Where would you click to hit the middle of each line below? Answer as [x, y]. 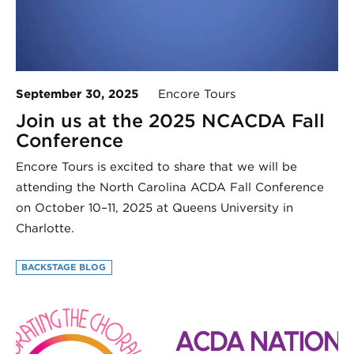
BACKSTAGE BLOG [64, 267]
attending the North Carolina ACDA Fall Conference [170, 187]
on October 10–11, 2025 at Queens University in [154, 207]
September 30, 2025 [77, 94]
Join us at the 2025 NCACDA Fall [170, 120]
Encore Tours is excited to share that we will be [156, 166]
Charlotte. [45, 228]
